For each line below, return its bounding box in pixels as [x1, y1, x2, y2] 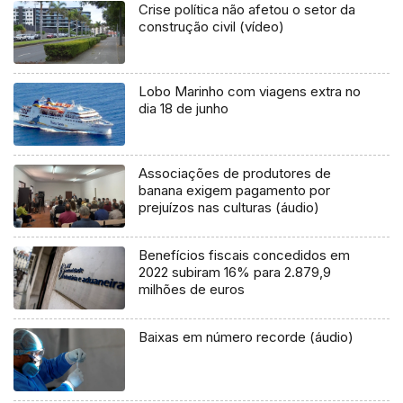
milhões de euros [139, 280, 246, 298]
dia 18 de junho [139, 99, 229, 117]
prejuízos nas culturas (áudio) [139, 198, 320, 216]
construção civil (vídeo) [139, 17, 285, 35]
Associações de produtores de [139, 164, 332, 182]
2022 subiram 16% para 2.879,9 [139, 263, 332, 281]
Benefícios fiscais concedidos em [139, 246, 351, 264]
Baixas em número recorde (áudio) [139, 327, 354, 345]
